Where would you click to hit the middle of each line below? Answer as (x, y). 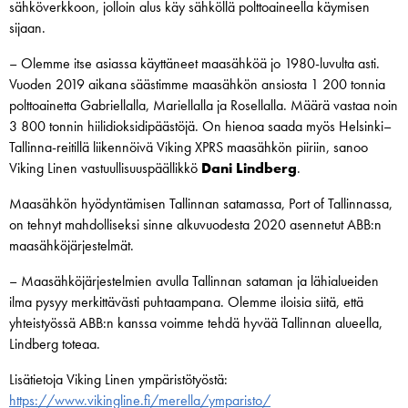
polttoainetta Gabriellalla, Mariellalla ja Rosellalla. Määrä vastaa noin (204, 105)
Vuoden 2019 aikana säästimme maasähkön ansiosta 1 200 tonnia (197, 84)
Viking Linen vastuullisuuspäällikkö (105, 168)
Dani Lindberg (249, 168)
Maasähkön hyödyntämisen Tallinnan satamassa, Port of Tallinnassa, (201, 204)
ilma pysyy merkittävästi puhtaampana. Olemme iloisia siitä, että (186, 302)
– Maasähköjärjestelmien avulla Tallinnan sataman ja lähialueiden (194, 281)
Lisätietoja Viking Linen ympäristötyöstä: (118, 379)
